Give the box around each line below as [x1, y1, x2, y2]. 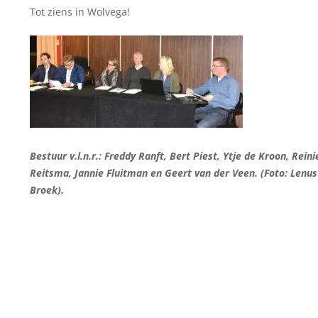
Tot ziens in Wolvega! [30, 4, 131, 18]
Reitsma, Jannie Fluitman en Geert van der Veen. [30, 165, 261, 180]
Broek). [30, 182, 65, 197]
